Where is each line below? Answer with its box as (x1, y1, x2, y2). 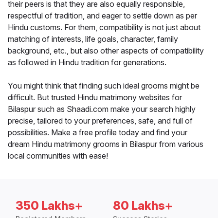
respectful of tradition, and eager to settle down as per (8, 11, 197, 21)
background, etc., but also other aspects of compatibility (8, 46, 204, 56)
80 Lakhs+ (113, 199, 173, 213)
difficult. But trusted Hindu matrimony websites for (8, 92, 182, 103)
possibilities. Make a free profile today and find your (8, 127, 187, 138)
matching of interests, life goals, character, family (8, 34, 178, 44)
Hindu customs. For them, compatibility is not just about (8, 22, 200, 33)
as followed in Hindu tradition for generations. (8, 57, 166, 68)
